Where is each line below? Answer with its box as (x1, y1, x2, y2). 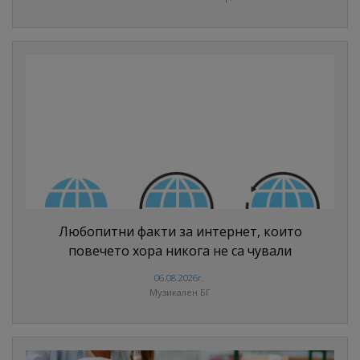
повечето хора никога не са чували (68, 242, 292, 260)
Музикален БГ (149, 286, 211, 299)
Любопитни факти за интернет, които (58, 223, 302, 241)
